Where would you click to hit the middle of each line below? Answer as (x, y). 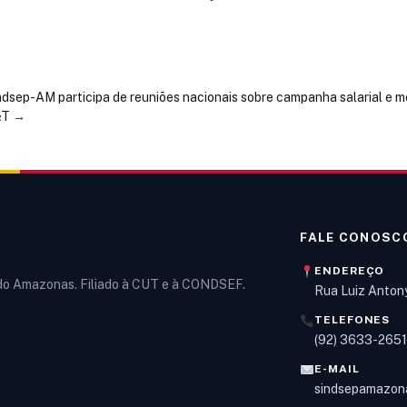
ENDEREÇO (350, 271)
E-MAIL (337, 369)
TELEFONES (352, 320)
